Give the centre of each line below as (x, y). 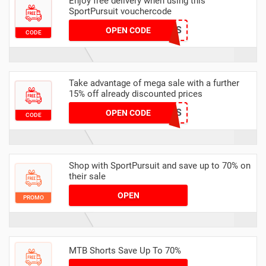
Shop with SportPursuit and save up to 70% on (160, 166)
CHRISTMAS (155, 113)
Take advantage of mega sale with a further (154, 83)
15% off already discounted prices (136, 94)
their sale (87, 177)
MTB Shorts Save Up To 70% (125, 250)
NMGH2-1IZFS (151, 30)
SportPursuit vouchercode (120, 12)
